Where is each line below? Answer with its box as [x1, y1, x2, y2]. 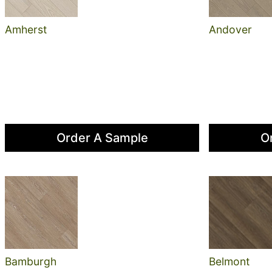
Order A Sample [56, 131, 148, 146]
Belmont [209, 255, 250, 268]
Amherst [5, 23, 47, 36]
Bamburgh [5, 255, 56, 268]
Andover [209, 23, 252, 36]
